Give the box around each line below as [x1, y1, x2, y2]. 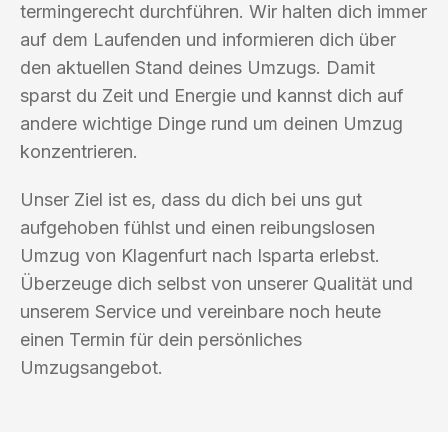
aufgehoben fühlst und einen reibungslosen [20, 216, 375, 238]
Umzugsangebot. [20, 356, 163, 378]
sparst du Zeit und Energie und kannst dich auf [20, 84, 404, 106]
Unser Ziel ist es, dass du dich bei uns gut [20, 188, 362, 210]
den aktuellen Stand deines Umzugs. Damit [20, 56, 375, 78]
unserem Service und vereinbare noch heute [20, 300, 381, 322]
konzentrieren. [20, 140, 138, 162]
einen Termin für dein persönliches [20, 328, 302, 350]
